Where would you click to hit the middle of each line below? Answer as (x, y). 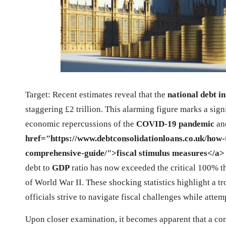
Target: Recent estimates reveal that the (96, 94)
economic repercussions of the (81, 124)
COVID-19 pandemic (175, 124)
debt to (39, 167)
